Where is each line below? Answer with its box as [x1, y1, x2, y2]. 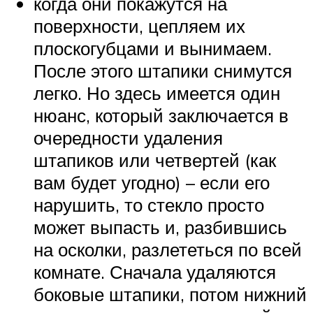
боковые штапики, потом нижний [34, 282, 307, 305]
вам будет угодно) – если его [34, 170, 270, 194]
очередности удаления [34, 126, 223, 149]
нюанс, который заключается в [34, 103, 289, 126]
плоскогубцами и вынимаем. [34, 36, 272, 59]
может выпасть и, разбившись [34, 215, 287, 238]
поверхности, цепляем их [34, 14, 245, 37]
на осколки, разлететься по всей [34, 238, 302, 261]
